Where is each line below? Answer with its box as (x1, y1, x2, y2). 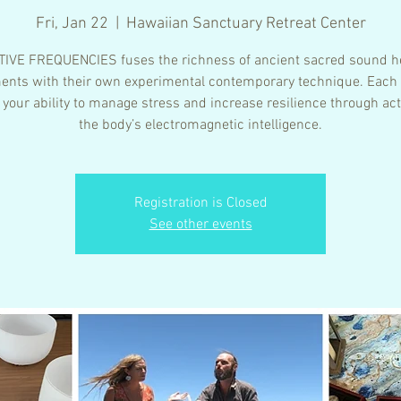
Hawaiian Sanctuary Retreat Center (125, 13, 366, 33)
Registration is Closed (133, 193, 268, 212)
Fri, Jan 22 (35, 13, 108, 33)
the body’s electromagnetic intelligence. (79, 115, 322, 134)
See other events (149, 215, 252, 234)
